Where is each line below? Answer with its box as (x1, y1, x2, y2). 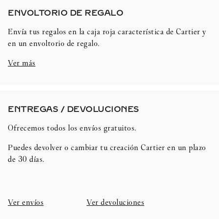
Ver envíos (8, 197, 44, 207)
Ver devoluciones (87, 197, 144, 207)
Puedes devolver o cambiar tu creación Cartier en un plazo (8, 143, 206, 153)
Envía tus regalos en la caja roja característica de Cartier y (8, 27, 206, 37)
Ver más (8, 58, 36, 68)
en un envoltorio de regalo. (8, 39, 100, 48)
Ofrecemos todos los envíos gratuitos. (8, 123, 136, 133)
